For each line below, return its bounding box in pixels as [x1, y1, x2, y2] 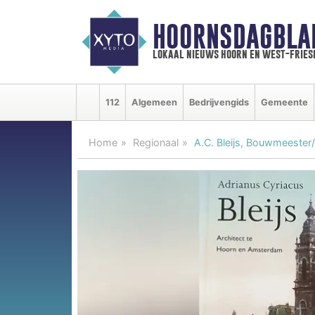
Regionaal [133, 136, 179, 148]
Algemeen [131, 96, 177, 108]
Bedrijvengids [189, 96, 249, 108]
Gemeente [261, 96, 308, 108]
